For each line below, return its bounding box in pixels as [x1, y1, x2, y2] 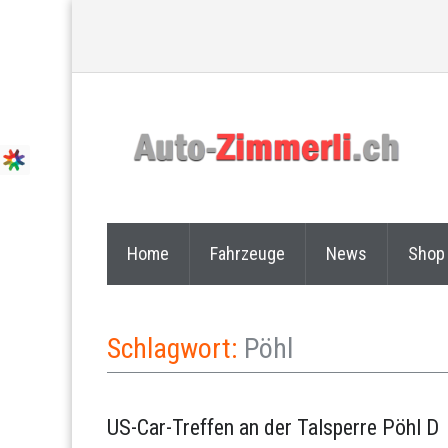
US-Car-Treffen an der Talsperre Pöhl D [107, 415, 439, 440]
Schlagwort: [107, 332, 244, 365]
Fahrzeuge [210, 243, 285, 264]
